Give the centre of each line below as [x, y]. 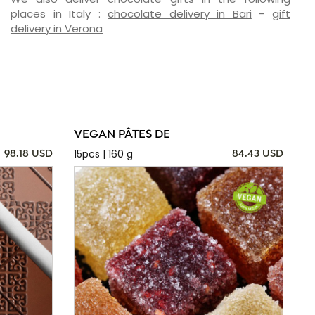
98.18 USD [28, 154]
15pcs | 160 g [103, 154]
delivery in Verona [56, 29]
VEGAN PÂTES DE [122, 135]
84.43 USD [258, 154]
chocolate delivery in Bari [180, 14]
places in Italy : [59, 14]
